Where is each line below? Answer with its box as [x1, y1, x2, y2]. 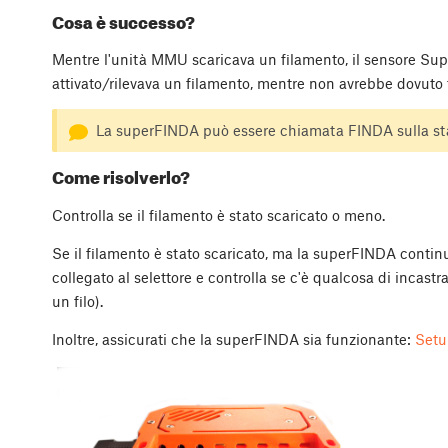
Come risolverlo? [52, 167, 190, 188]
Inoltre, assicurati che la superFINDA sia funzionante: [52, 329, 415, 348]
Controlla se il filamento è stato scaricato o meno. [52, 205, 385, 224]
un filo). [52, 291, 103, 310]
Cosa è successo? [52, 11, 195, 32]
